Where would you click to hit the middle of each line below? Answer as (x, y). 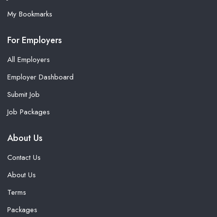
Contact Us (24, 157)
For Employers (35, 40)
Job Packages (29, 112)
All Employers (29, 60)
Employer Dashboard (40, 77)
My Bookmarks (30, 14)
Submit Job (23, 94)
